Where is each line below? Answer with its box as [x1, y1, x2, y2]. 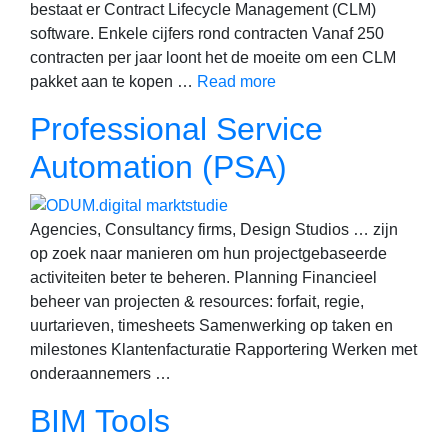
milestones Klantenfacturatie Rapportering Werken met [30, 341, 417, 359]
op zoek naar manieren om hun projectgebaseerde [30, 245, 387, 263]
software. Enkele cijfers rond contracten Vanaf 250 [30, 24, 384, 42]
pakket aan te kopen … [30, 72, 197, 90]
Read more [197, 72, 276, 90]
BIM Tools [30, 403, 170, 440]
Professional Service [30, 110, 323, 147]
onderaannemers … [30, 365, 171, 383]
